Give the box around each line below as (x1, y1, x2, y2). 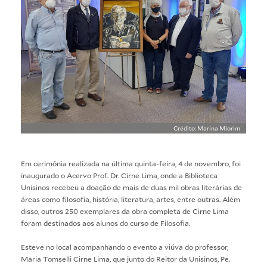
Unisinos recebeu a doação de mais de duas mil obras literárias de (21, 182, 242, 193)
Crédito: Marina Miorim (173, 124, 240, 133)
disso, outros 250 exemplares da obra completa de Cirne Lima (21, 206, 229, 216)
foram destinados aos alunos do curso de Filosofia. (21, 218, 190, 228)
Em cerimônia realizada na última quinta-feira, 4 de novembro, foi (21, 159, 241, 169)
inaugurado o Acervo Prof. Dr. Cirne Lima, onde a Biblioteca (21, 170, 218, 181)
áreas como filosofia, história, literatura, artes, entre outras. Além (21, 194, 240, 204)
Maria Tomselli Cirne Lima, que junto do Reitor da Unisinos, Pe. (21, 254, 230, 264)
